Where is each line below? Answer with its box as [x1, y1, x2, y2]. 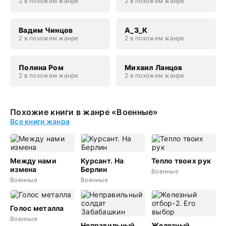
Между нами [10, 156, 56, 165]
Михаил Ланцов [124, 63, 183, 72]
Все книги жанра [10, 117, 70, 126]
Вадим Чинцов [19, 26, 73, 34]
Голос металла [10, 204, 64, 212]
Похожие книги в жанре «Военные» [10, 107, 158, 117]
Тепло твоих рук [151, 156, 211, 165]
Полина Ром [19, 63, 64, 72]
